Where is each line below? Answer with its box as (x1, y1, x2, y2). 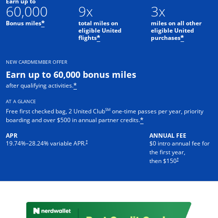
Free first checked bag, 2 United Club (6, 107, 105, 115)
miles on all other (151, 18, 202, 27)
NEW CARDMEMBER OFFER (6, 58, 67, 65)
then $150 (149, 156, 177, 165)
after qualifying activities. (6, 81, 73, 90)
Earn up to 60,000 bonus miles (6, 68, 136, 80)
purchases (151, 33, 181, 42)
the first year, (149, 147, 185, 156)
